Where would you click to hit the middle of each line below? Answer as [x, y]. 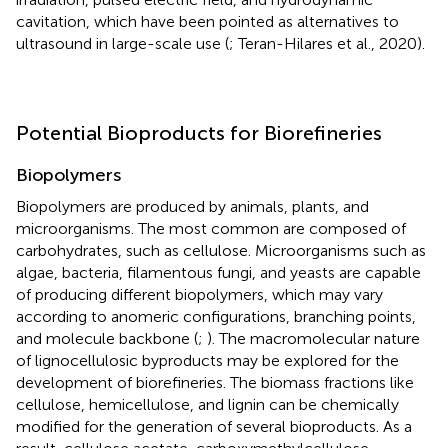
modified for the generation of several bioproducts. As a [214, 427]
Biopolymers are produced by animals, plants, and [192, 207]
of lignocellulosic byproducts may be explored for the [207, 361]
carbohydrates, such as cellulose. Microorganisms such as [221, 251]
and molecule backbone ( [107, 339]
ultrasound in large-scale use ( [122, 44]
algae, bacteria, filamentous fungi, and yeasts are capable [218, 273]
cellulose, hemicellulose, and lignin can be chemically [207, 405]
